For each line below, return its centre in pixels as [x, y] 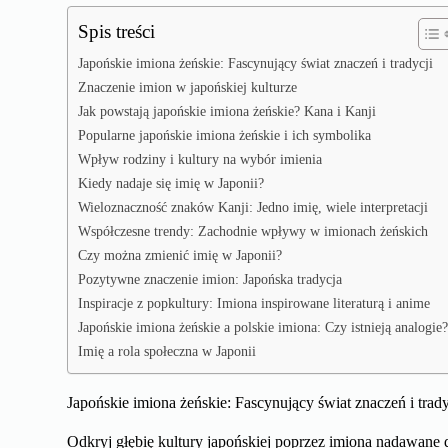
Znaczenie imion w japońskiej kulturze [188, 86]
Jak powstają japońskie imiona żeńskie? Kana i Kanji [227, 110]
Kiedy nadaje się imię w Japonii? [171, 182]
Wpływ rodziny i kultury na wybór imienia [200, 158]
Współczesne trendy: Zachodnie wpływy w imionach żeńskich [253, 230]
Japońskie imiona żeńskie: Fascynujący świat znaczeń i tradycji [256, 62]
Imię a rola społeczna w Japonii [167, 350]
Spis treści [117, 31]
